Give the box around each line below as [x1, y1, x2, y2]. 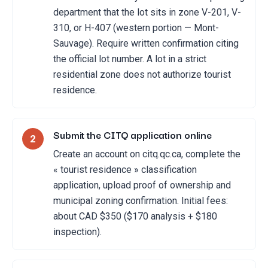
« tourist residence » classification [53, 164, 197, 176]
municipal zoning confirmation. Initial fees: [53, 195, 228, 207]
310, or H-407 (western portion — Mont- [53, 22, 219, 34]
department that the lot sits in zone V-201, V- [53, 7, 241, 19]
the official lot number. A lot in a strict [53, 53, 206, 65]
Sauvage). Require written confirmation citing [53, 38, 239, 50]
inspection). [53, 226, 102, 238]
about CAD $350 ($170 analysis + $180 [53, 211, 217, 223]
